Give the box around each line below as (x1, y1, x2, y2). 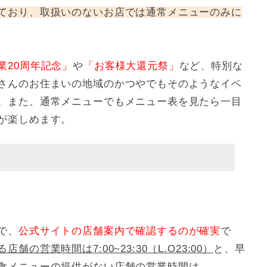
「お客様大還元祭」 (83, 60, 179, 72)
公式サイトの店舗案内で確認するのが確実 (18, 225, 221, 237)
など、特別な (179, 60, 243, 72)
